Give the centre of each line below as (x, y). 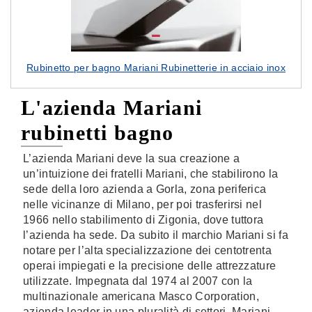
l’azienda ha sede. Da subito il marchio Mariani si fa (156, 235)
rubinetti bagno (97, 133)
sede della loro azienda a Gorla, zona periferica (145, 189)
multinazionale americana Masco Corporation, (141, 296)
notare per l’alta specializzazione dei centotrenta (147, 250)
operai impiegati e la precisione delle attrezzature (150, 266)
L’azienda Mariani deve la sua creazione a (132, 158)
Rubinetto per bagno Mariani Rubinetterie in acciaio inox (156, 68)
